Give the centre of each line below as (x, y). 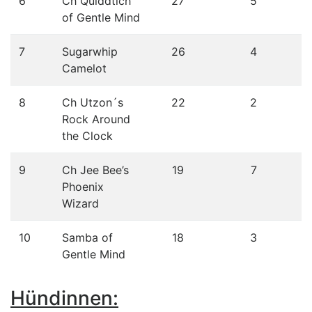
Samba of (87, 237)
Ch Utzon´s (93, 102)
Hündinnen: (64, 298)
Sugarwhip (90, 51)
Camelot (84, 68)
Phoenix (83, 186)
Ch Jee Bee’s (95, 170)
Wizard (80, 203)
